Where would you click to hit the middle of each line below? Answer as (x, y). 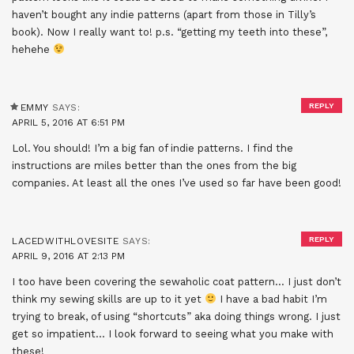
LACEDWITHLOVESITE (66, 241)
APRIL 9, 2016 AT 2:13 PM (68, 256)
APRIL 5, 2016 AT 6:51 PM (68, 122)
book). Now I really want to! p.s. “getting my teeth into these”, (169, 32)
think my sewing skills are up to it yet (108, 299)
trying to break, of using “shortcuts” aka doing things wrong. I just (176, 316)
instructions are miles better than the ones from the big (154, 165)
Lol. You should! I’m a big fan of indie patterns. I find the (153, 148)
